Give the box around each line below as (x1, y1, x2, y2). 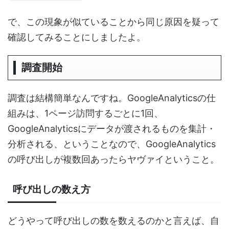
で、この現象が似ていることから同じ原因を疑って (8, 16, 219, 27)
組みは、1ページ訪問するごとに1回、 (8, 107, 163, 119)
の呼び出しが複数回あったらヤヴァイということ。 (8, 153, 219, 165)
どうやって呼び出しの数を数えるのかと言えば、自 (8, 215, 219, 226)
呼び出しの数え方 (13, 184, 90, 195)
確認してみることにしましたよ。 (8, 31, 146, 42)
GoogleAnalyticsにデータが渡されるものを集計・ (8, 123, 216, 134)
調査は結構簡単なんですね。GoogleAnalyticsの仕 (8, 92, 216, 103)
